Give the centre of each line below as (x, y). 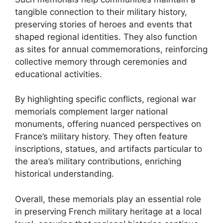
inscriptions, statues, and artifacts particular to (109, 149)
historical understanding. (64, 174)
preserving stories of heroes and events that (104, 24)
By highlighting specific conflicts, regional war (106, 99)
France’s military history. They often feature (101, 136)
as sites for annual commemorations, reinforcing (111, 49)
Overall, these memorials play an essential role (108, 199)
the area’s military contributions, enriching (98, 161)
